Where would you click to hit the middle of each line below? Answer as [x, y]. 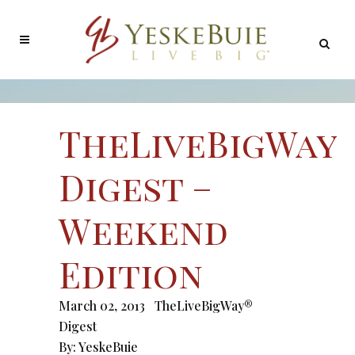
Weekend [143, 230]
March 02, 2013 [102, 305]
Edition [131, 273]
